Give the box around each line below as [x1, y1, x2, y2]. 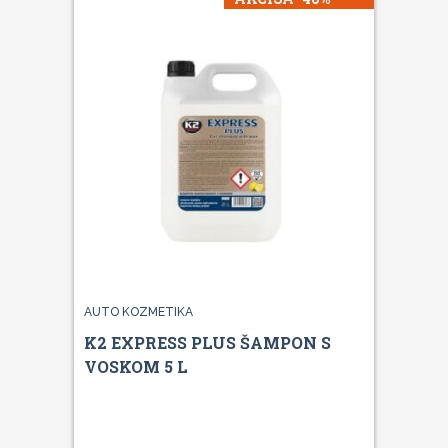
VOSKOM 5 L [84, 355, 188, 377]
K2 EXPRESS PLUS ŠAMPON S [84, 331, 331, 353]
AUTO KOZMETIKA [84, 304, 193, 319]
